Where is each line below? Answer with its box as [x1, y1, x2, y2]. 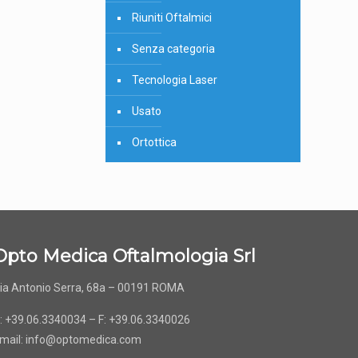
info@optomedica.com [26, 333, 142, 346]
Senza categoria [131, 42, 215, 55]
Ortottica [131, 136, 177, 149]
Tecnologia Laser [131, 74, 217, 86]
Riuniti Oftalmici [131, 11, 212, 24]
